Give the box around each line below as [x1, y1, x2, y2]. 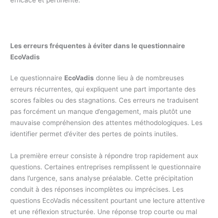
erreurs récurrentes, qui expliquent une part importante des [10, 85, 196, 93]
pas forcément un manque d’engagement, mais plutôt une [10, 108, 192, 116]
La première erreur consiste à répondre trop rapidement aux [10, 152, 199, 160]
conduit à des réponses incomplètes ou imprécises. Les [10, 185, 184, 194]
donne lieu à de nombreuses [94, 74, 184, 82]
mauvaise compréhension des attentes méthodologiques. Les [10, 119, 203, 127]
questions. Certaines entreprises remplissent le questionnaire [10, 163, 201, 171]
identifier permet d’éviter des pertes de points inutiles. [10, 130, 179, 138]
